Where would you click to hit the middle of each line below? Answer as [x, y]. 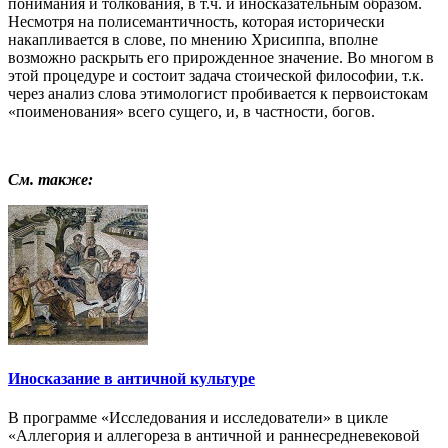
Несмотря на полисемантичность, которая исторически [196, 21]
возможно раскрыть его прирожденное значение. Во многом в [221, 57]
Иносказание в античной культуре [131, 379]
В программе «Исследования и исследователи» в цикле [198, 418]
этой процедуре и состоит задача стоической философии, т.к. [216, 75]
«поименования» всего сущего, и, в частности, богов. [191, 111]
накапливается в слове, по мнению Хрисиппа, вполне [193, 39]
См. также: [50, 179]
